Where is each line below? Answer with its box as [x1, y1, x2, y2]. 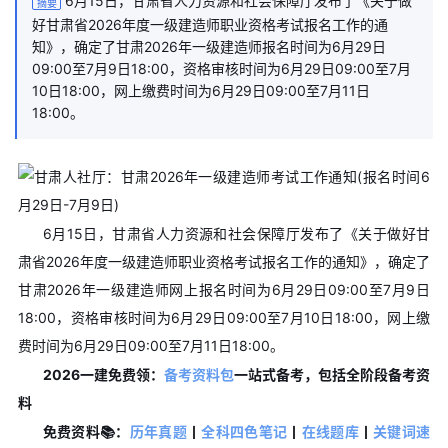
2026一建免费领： [42, 365, 164, 383]
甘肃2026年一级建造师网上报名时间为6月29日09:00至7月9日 [17, 280, 431, 298]
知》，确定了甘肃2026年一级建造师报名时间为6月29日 [32, 37, 386, 55]
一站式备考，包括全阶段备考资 [233, 365, 431, 383]
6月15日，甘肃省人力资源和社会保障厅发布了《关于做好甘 [42, 224, 431, 242]
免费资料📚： [42, 422, 130, 440]
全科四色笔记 [201, 422, 288, 440]
